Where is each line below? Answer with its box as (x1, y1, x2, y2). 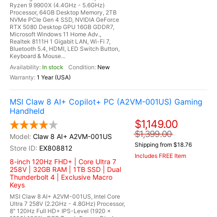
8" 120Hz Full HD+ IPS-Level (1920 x (10, 207, 111, 215)
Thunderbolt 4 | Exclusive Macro (10, 173, 112, 181)
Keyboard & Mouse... (10, 52, 65, 60)
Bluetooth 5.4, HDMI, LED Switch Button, (10, 45, 120, 52)
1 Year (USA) (37, 74, 71, 81)
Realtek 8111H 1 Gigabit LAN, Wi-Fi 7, (10, 38, 110, 45)
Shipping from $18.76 (135, 141, 192, 149)
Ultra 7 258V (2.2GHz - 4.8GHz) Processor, (10, 200, 125, 207)
